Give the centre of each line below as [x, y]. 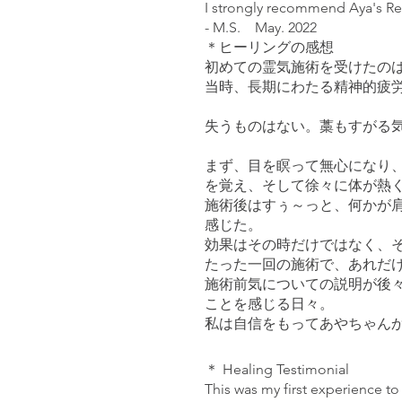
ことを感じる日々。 [269, 304]
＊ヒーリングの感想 [269, 47]
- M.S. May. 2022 [261, 27]
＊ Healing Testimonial [279, 369]
